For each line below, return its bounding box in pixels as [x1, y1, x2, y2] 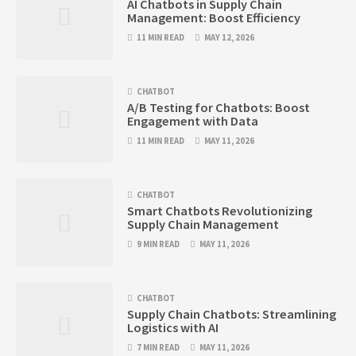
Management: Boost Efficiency [127, 10, 301, 26]
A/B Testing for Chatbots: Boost [127, 99, 311, 116]
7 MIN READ [137, 342, 180, 354]
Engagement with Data [127, 113, 259, 130]
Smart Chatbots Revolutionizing [127, 203, 313, 219]
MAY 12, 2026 [204, 32, 255, 44]
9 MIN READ [137, 238, 180, 250]
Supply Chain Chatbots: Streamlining [127, 306, 337, 323]
